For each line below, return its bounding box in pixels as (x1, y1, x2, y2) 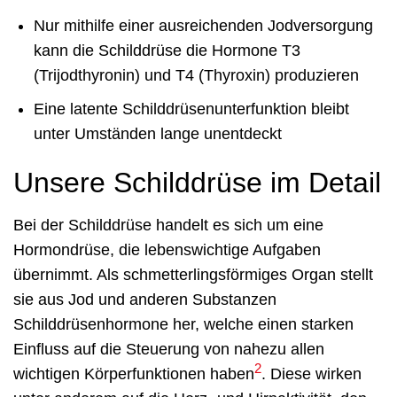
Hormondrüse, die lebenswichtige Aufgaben (13, 241, 321, 260)
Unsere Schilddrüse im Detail (13, 167, 381, 199)
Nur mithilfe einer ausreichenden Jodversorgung (33, 16, 373, 35)
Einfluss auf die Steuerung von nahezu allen (13, 340, 324, 359)
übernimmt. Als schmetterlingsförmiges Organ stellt (13, 266, 373, 284)
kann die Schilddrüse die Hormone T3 (33, 41, 300, 59)
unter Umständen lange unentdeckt (33, 125, 282, 144)
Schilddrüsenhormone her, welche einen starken (13, 315, 354, 334)
